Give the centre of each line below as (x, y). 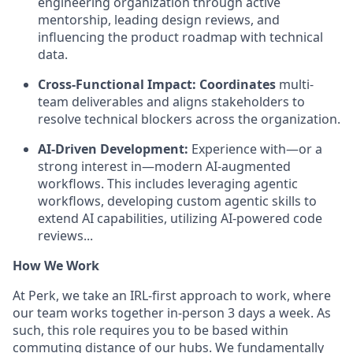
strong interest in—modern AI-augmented (164, 166)
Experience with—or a (255, 149)
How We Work (56, 266)
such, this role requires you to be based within (150, 330)
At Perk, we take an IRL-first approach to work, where (172, 295)
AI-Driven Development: (113, 149)
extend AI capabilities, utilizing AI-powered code (180, 218)
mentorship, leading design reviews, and (159, 20)
